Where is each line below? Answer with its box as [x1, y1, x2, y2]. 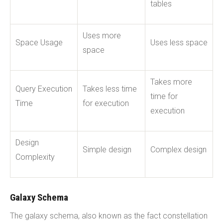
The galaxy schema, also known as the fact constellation [10, 211, 208, 221]
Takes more [150, 77, 192, 87]
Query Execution [15, 84, 72, 94]
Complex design [150, 144, 207, 154]
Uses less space [150, 37, 208, 47]
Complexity [15, 152, 55, 162]
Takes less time [83, 84, 137, 94]
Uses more [83, 30, 121, 40]
